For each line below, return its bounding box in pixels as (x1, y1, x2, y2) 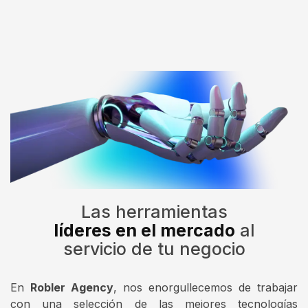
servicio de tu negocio (63, 238, 245, 259)
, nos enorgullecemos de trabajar (113, 280, 298, 294)
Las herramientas (80, 201, 228, 222)
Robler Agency (30, 280, 113, 294)
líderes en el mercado (53, 219, 235, 241)
